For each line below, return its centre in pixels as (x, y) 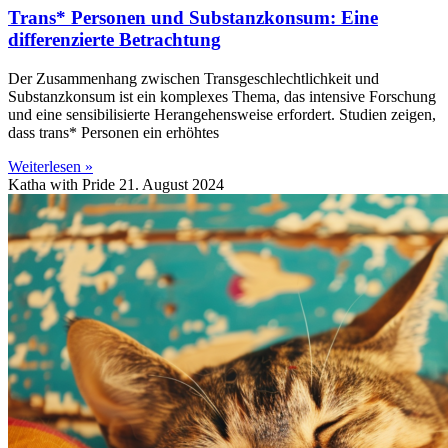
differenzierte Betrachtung (114, 40)
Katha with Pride (63, 184)
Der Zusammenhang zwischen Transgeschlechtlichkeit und (193, 78)
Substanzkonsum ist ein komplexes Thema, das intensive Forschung (222, 96)
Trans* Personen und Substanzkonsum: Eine (193, 18)
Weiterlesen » (50, 166)
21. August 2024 (171, 184)
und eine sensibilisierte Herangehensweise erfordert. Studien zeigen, (222, 114)
